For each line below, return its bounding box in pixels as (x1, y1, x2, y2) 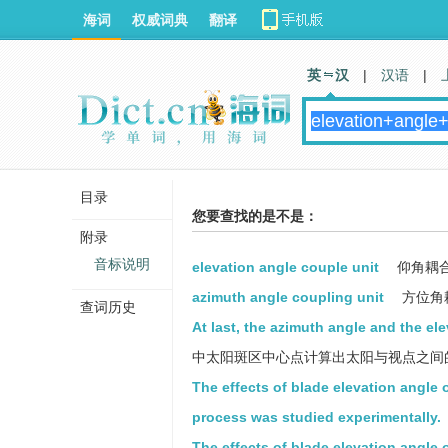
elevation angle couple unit (192, 259, 379, 275)
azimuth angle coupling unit (192, 289, 384, 305)
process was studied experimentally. (192, 409, 441, 425)
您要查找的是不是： (192, 208, 318, 224)
